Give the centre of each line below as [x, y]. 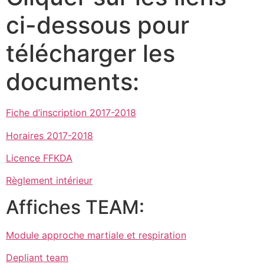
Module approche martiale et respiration [96, 235]
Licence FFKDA [39, 158]
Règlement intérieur [49, 181]
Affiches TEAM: [75, 207]
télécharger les [90, 54]
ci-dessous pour [98, 25]
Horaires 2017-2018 [49, 135]
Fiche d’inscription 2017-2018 [71, 113]
